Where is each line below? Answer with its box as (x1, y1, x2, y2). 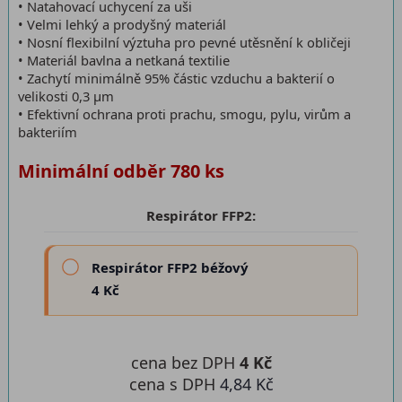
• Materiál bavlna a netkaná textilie (18, 51, 230, 69)
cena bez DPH (130, 352, 240, 373)
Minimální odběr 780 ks (18, 159, 224, 183)
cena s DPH (128, 373, 220, 395)
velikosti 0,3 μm (18, 87, 114, 105)
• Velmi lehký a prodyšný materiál (18, 15, 226, 33)
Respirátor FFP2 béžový (92, 258, 249, 276)
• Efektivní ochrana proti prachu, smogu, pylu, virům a (18, 105, 351, 123)
